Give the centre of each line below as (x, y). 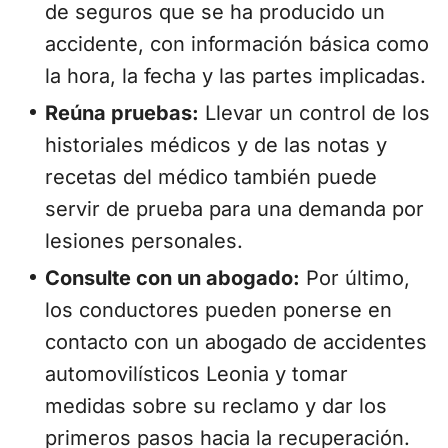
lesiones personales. (144, 241)
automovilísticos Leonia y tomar (196, 374)
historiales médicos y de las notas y (216, 145)
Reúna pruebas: (122, 113)
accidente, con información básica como (237, 44)
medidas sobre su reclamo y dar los (216, 406)
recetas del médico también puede (211, 177)
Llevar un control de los (314, 113)
